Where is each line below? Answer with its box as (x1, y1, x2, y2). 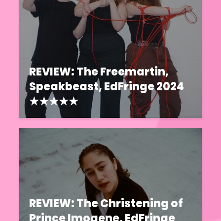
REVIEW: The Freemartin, (29, 64, 169, 80)
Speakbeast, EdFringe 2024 (29, 79, 184, 95)
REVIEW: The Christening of (29, 196, 183, 212)
